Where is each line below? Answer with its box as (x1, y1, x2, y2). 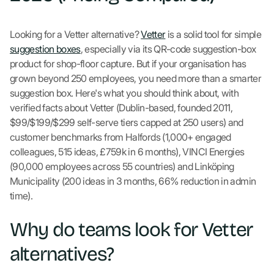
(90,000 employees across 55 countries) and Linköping (10, 160, 234, 172)
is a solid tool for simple (165, 28, 262, 40)
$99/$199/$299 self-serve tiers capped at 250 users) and (10, 116, 243, 128)
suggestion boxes (10, 43, 81, 55)
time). (10, 190, 33, 202)
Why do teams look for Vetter (10, 218, 253, 242)
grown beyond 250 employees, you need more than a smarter (10, 72, 262, 84)
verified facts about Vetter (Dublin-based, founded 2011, (10, 102, 233, 114)
